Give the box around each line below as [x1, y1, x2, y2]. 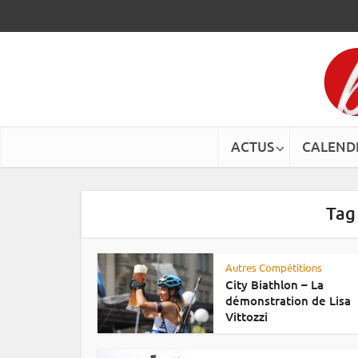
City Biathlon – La [225, 276, 324, 292]
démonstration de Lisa [225, 292, 351, 308]
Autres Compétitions [225, 261, 322, 274]
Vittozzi [225, 308, 268, 324]
